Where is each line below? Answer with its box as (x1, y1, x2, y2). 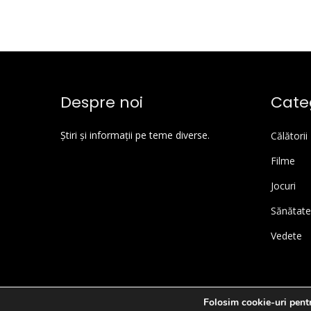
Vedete (270, 229, 302, 242)
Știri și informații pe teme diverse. (60, 128, 210, 142)
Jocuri (270, 179, 296, 192)
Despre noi (60, 92, 143, 113)
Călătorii (270, 129, 308, 142)
